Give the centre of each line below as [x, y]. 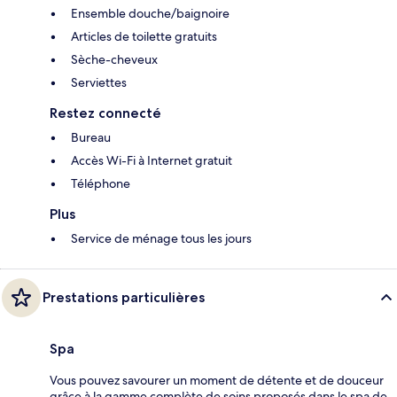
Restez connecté [105, 113]
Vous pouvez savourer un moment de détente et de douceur [217, 381]
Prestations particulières [124, 298]
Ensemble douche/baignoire [150, 14]
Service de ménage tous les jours [161, 239]
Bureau [91, 138]
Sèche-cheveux [114, 60]
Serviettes [99, 83]
